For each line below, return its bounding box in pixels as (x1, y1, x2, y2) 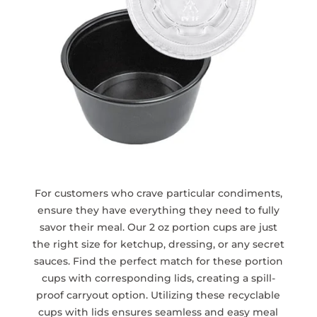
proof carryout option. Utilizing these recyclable (36, 289, 281, 302)
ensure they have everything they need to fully (37, 204, 279, 217)
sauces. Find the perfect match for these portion (33, 255, 283, 268)
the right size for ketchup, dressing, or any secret (32, 238, 284, 251)
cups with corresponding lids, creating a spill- (41, 272, 275, 285)
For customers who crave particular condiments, (34, 187, 282, 200)
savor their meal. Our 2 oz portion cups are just (39, 221, 277, 234)
